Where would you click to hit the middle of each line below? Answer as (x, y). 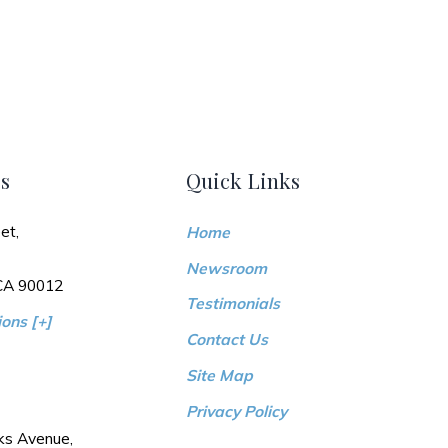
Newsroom (226, 267)
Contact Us (226, 339)
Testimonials (232, 303)
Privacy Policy (236, 411)
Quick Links (242, 179)
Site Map (219, 375)
